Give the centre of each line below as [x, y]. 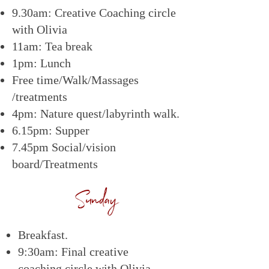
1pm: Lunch [43, 63]
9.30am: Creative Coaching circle [94, 13]
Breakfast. [44, 235]
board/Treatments [55, 164]
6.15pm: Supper [51, 130]
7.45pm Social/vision [64, 147]
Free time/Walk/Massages [75, 80]
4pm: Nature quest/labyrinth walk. [96, 113]
